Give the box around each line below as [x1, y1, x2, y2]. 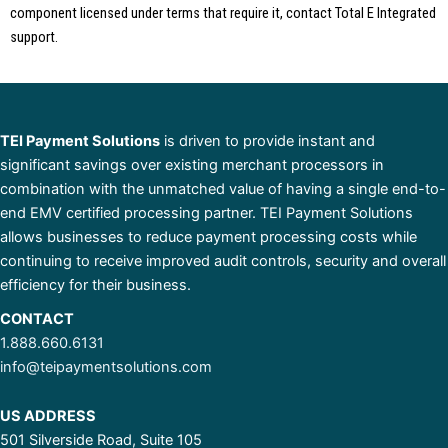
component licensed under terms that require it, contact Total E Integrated [10, 4, 436, 23]
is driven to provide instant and [160, 131, 375, 150]
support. [10, 28, 58, 47]
